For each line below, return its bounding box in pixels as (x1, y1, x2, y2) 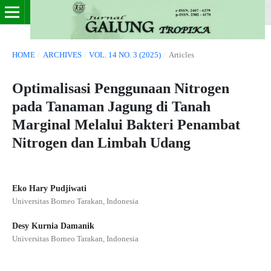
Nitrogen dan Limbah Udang (11, 134, 191, 151)
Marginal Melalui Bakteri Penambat (11, 116, 240, 132)
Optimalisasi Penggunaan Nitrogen (11, 80, 229, 96)
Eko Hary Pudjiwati (11, 183, 87, 193)
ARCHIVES (42, 50, 82, 59)
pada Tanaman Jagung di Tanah (11, 98, 211, 114)
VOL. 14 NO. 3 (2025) (89, 50, 162, 59)
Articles (168, 50, 194, 59)
